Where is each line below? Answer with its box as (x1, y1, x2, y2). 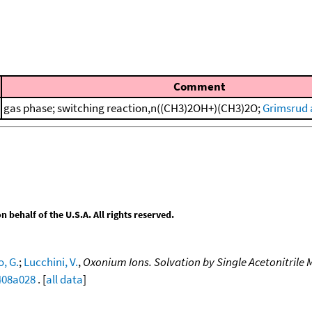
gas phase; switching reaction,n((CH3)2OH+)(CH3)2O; (3, 100, 263, 116)
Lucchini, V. (24, 253, 78, 270)
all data (46, 271, 83, 287)
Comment (173, 79, 226, 95)
